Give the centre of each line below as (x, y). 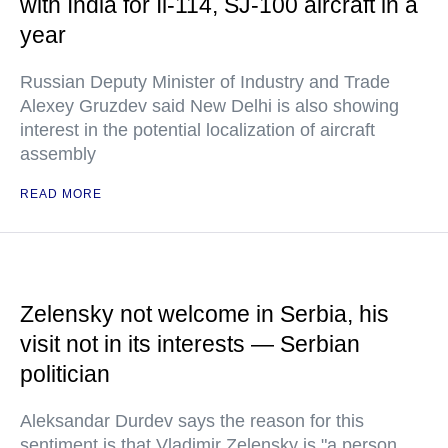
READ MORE (61, 194)
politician (65, 374)
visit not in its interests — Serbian (190, 344)
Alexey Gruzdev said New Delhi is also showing (209, 106)
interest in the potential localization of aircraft (197, 130)
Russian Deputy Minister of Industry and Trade (205, 82)
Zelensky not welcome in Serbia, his (204, 314)
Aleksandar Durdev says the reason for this (192, 421)
